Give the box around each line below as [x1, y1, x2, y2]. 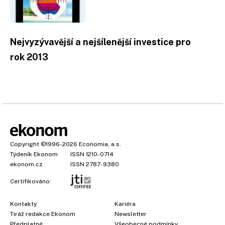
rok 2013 [10, 52, 48, 62]
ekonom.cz [10, 161, 43, 168]
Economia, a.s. [79, 141, 121, 148]
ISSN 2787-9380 [70, 161, 119, 168]
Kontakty [10, 200, 37, 207]
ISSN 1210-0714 [70, 151, 114, 158]
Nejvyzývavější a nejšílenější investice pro [10, 37, 191, 47]
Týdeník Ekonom [10, 151, 58, 158]
